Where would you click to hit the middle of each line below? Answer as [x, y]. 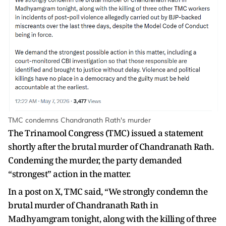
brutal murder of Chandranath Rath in [83, 205]
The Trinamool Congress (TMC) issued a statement [106, 133]
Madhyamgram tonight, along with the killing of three [112, 218]
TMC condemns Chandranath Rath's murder [79, 120]
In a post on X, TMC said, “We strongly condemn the [108, 191]
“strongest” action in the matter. [69, 174]
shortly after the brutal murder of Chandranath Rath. [111, 146]
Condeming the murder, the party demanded [95, 160]
